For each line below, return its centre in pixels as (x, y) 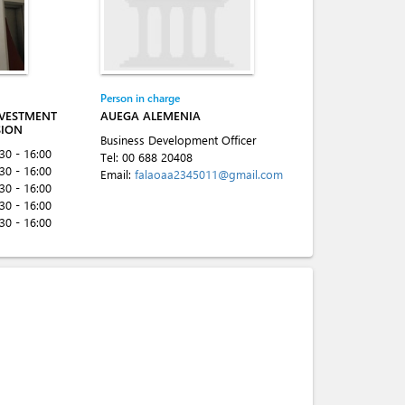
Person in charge (140, 98)
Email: (118, 174)
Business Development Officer (179, 140)
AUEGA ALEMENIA (151, 115)
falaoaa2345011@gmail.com (209, 174)
